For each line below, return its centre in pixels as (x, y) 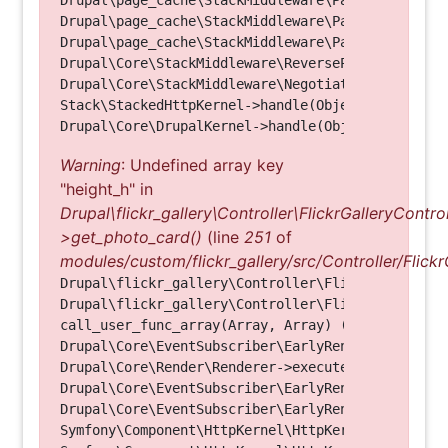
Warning (90, 165)
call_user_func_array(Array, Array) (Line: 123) (244, 325)
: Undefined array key (202, 165)
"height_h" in (106, 189)
